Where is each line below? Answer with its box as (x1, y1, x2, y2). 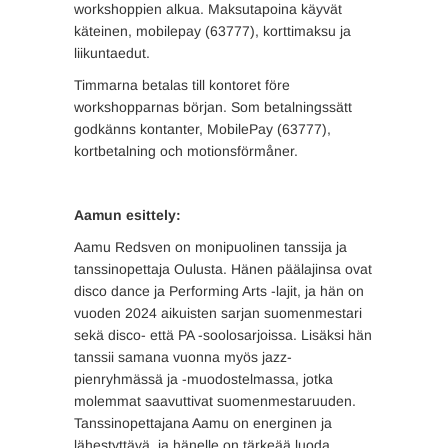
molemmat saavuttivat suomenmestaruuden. (74, 393, 356, 409)
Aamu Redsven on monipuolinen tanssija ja (74, 239, 347, 255)
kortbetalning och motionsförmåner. (74, 143, 298, 159)
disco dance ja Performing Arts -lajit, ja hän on (74, 283, 364, 299)
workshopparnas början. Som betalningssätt (74, 99, 352, 115)
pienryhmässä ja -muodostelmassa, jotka (74, 371, 333, 387)
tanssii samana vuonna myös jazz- (74, 349, 292, 365)
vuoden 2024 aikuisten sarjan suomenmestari (74, 305, 362, 321)
